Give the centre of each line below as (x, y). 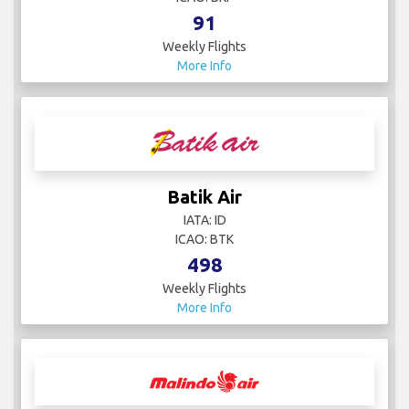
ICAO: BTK (204, 239)
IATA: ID (204, 220)
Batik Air (204, 196)
